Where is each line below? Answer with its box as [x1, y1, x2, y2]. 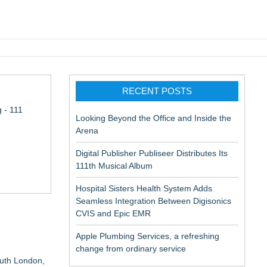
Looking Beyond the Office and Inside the [76, 113, 231, 123]
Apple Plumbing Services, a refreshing [76, 231, 219, 241]
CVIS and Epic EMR [76, 209, 151, 218]
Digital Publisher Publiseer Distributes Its [76, 148, 228, 158]
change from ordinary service [76, 244, 186, 253]
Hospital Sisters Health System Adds [76, 184, 212, 193]
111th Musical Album [76, 161, 153, 170]
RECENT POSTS [122, 86, 192, 96]
